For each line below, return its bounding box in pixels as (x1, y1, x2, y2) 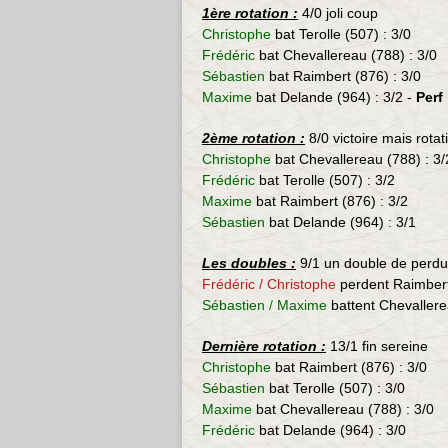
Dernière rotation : (202, 338, 326, 354)
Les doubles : (202, 255, 296, 271)
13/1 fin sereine (326, 338, 428, 354)
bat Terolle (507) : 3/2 (259, 172, 395, 188)
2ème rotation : (202, 130, 305, 146)
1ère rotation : (202, 5, 298, 21)
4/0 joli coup (298, 5, 378, 21)
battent (331, 297, 379, 313)
